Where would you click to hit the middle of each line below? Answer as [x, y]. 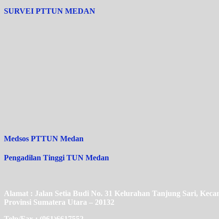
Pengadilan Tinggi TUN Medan [56, 158]
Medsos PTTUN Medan [44, 138]
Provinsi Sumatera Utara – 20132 [59, 202]
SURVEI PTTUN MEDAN [50, 11]
